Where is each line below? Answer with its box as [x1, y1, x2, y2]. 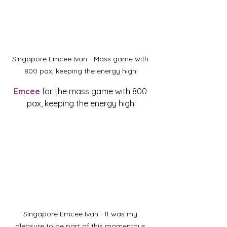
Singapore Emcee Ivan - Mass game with [12, 54, 150, 64]
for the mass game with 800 [40, 86, 149, 97]
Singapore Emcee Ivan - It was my [23, 209, 139, 219]
